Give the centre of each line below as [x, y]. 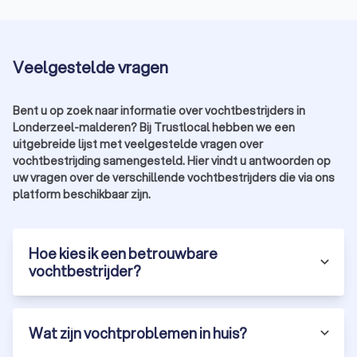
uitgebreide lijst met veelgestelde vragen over [138, 144]
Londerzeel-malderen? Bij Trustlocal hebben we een [154, 127]
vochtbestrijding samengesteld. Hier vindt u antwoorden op [172, 161]
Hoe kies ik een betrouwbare [123, 253]
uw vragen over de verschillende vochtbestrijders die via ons [174, 177]
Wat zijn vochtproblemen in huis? [138, 333]
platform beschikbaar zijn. [82, 194]
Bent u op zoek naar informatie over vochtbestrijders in [159, 110]
